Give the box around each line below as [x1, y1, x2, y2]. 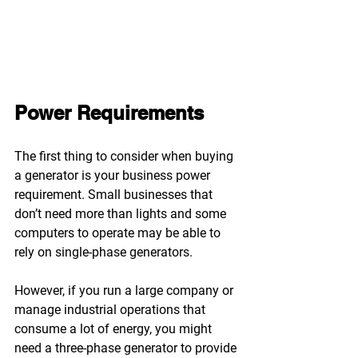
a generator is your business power [14, 167, 213, 183]
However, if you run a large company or [14, 282, 237, 298]
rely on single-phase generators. [14, 244, 193, 260]
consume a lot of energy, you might [14, 320, 215, 336]
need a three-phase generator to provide [14, 340, 240, 356]
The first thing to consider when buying [14, 148, 237, 164]
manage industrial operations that [14, 301, 209, 317]
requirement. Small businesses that [14, 186, 216, 202]
